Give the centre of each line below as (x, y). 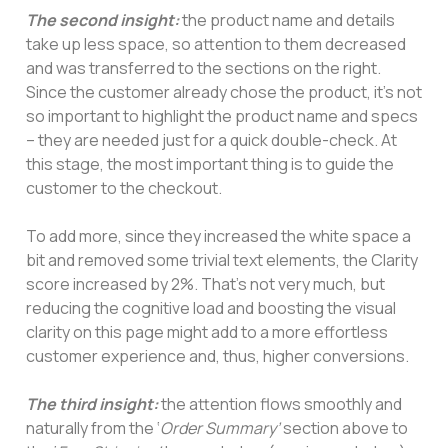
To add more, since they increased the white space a (218, 235)
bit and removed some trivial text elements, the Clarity (222, 259)
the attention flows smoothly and (280, 403)
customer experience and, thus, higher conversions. (217, 355)
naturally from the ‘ (93, 427)
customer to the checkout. (125, 187)
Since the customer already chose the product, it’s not (224, 91)
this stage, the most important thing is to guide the (210, 163)
